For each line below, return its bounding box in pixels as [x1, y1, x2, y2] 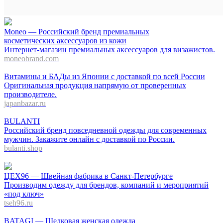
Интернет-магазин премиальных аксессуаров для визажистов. [4, 45, 215, 54]
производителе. [4, 90, 57, 99]
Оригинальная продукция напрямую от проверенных [4, 81, 186, 90]
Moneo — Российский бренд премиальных [4, 27, 149, 36]
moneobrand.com [4, 54, 59, 63]
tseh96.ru [4, 199, 33, 207]
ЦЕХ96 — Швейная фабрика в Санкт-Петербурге [4, 172, 173, 180]
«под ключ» [4, 190, 44, 198]
